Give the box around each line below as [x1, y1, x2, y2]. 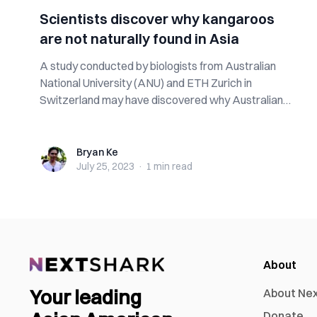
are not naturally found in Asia [40, 30, 239, 47]
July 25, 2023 [76, 160, 134, 173]
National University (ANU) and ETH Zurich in [40, 76, 252, 90]
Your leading [30, 285, 142, 310]
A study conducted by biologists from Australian [40, 59, 276, 73]
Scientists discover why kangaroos [40, 10, 275, 28]
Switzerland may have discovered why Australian [40, 93, 283, 107]
